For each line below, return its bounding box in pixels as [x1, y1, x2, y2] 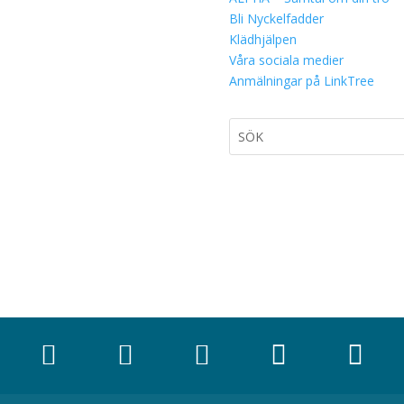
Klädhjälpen [228, 31, 297, 48]
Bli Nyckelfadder [228, 10, 324, 27]
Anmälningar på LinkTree [228, 72, 374, 89]
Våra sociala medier [228, 51, 344, 69]
